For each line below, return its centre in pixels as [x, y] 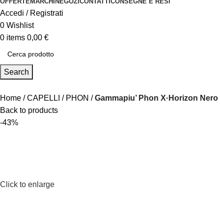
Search [16, 72]
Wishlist [20, 25]
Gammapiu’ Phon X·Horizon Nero [156, 98]
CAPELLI [43, 98]
